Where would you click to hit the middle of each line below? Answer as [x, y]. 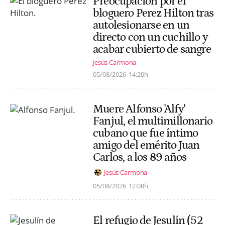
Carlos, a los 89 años [140, 157]
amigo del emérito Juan [146, 145]
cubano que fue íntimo [146, 133]
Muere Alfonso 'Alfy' [139, 109]
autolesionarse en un [141, 25]
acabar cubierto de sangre [152, 49]
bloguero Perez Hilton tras [153, 13]
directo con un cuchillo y [150, 37]
